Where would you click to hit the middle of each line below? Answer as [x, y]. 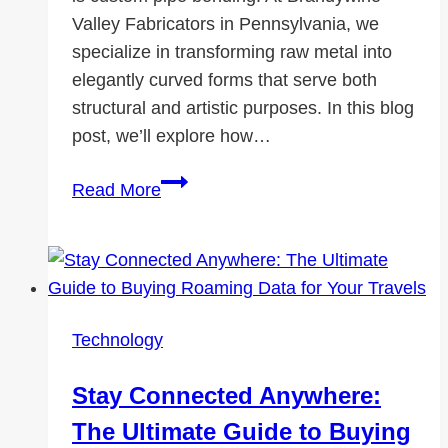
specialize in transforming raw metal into [232, 52]
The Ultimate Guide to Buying [241, 432]
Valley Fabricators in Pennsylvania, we [225, 24]
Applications [208, 321]
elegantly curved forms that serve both [224, 80]
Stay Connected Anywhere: [226, 396]
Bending [193, 237]
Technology [117, 340]
